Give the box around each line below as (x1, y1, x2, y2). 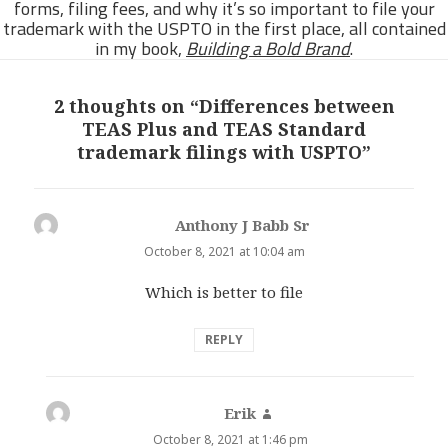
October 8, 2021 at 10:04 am (143, 242, 305, 260)
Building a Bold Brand (186, 32, 350, 66)
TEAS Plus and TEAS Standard (82, 116, 366, 141)
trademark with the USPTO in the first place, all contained (2, 12, 446, 46)
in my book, (95, 32, 186, 66)
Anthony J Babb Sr (174, 214, 310, 235)
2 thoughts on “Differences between (53, 93, 395, 118)
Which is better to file (145, 281, 303, 302)
